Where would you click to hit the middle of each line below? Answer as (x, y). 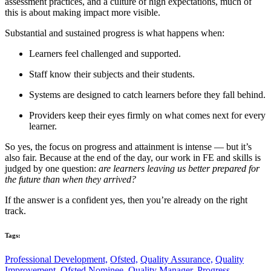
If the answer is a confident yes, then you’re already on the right (126, 200)
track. (15, 211)
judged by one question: (52, 169)
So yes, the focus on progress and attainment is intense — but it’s (128, 147)
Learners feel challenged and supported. (105, 54)
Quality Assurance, (177, 260)
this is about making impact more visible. (83, 13)
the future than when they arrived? (70, 180)
